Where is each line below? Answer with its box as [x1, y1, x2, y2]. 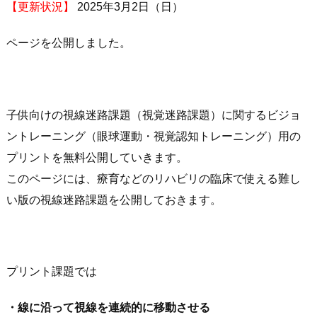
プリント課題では [6, 265, 97, 278]
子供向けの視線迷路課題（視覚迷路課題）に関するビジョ [6, 108, 301, 121]
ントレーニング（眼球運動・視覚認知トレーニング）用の [6, 129, 301, 142]
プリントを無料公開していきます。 [6, 151, 188, 163]
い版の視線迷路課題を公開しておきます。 [6, 193, 221, 206]
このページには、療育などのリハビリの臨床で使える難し [6, 172, 301, 185]
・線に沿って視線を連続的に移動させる [6, 301, 210, 313]
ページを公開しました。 [6, 36, 131, 49]
